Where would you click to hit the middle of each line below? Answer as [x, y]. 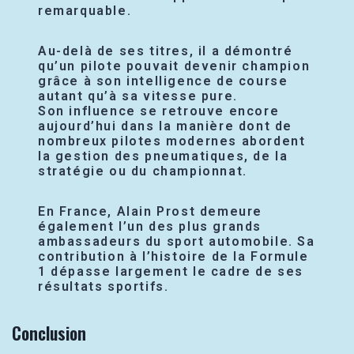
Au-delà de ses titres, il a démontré [166, 51]
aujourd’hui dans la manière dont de [166, 126]
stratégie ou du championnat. [143, 171]
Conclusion [49, 332]
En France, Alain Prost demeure [151, 211]
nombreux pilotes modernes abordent [172, 141]
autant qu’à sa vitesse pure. [138, 96]
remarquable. [85, 10]
